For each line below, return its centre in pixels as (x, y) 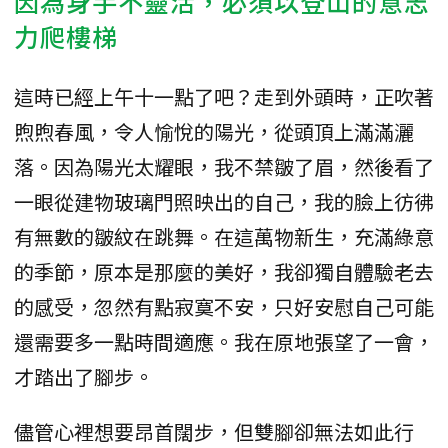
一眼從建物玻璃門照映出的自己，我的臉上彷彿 (224, 202)
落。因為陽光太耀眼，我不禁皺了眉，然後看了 (224, 167)
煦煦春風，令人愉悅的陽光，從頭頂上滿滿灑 (214, 132)
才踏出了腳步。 (84, 377)
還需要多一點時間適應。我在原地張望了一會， (224, 342)
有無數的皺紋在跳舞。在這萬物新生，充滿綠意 (224, 237)
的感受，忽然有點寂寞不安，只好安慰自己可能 (224, 307)
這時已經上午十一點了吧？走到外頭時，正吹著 (224, 97)
